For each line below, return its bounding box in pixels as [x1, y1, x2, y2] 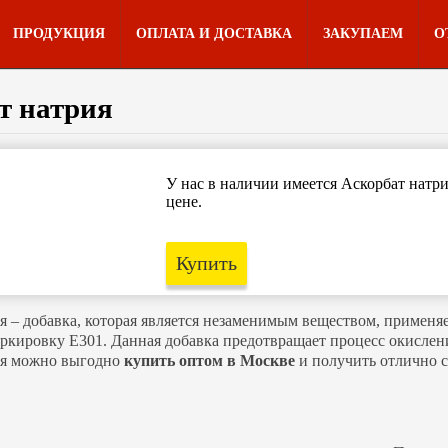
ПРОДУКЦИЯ [13, 26, 105, 41]
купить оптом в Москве [124, 352, 295, 369]
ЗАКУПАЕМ [323, 26, 403, 41]
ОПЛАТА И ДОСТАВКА [136, 26, 292, 41]
